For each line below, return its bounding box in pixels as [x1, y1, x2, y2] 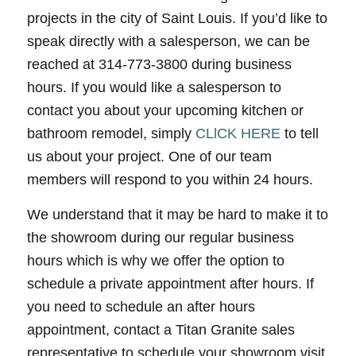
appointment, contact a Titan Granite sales [26, 322, 295, 339]
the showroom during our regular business [26, 230, 294, 246]
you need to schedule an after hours [26, 299, 255, 315]
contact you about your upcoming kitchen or [26, 103, 304, 119]
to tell [280, 126, 319, 142]
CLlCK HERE [195, 126, 281, 142]
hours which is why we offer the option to [26, 253, 284, 269]
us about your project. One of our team [26, 149, 272, 165]
